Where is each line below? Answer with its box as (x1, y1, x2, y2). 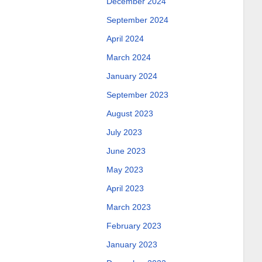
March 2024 (106, 53, 151, 62)
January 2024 (106, 71, 157, 81)
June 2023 (106, 146, 146, 156)
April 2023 (106, 184, 144, 193)
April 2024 (106, 34, 144, 43)
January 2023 (106, 240, 157, 249)
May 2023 (106, 165, 143, 174)
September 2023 (106, 90, 168, 99)
